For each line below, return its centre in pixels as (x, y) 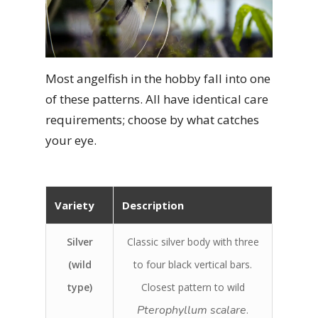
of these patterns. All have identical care (157, 99)
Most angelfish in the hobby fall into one (158, 79)
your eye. (71, 141)
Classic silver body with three (193, 241)
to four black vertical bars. (193, 264)
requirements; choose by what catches (152, 120)
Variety (74, 205)
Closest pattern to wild (193, 287)
